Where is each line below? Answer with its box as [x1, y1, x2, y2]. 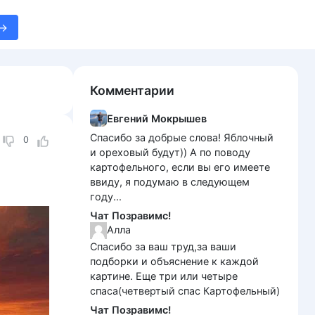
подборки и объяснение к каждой [90, 255, 259, 268]
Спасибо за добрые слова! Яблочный [90, 131, 274, 143]
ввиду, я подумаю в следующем [90, 176, 250, 188]
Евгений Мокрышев [107, 112, 207, 124]
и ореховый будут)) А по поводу [90, 146, 250, 158]
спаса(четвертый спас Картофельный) [90, 285, 280, 297]
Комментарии [90, 83, 174, 98]
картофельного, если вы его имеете [90, 161, 270, 173]
